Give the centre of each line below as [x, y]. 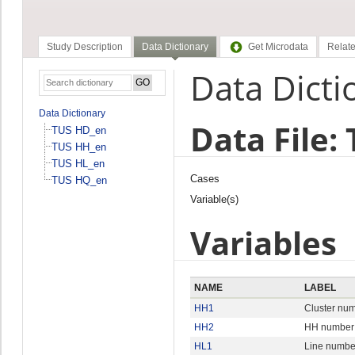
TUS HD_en [78, 130]
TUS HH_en [78, 147]
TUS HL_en [78, 163]
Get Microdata [278, 47]
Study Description [84, 47]
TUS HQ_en [79, 180]
